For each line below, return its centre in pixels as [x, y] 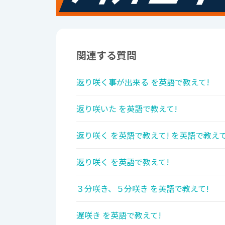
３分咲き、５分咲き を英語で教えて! [143, 189]
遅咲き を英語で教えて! [119, 215]
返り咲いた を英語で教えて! [127, 109]
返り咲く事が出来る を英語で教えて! [143, 82]
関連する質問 [106, 55]
